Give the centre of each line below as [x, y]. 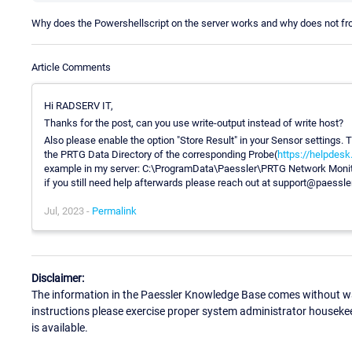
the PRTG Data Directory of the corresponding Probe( [161, 154]
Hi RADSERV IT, [79, 105]
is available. [60, 328]
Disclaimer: [58, 279]
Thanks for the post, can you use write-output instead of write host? [194, 123]
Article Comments [71, 67]
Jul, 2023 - [68, 211]
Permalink [114, 211]
